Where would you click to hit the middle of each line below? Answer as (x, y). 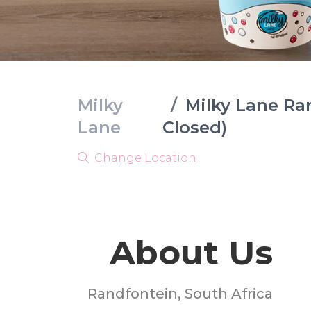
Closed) (194, 127)
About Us (192, 253)
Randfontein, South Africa (180, 294)
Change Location (144, 158)
